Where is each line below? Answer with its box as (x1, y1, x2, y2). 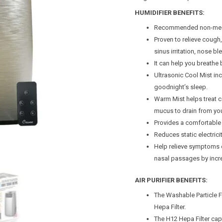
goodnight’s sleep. (154, 83, 208, 91)
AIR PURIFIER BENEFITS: (135, 176, 208, 184)
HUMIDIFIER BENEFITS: (135, 8, 205, 16)
